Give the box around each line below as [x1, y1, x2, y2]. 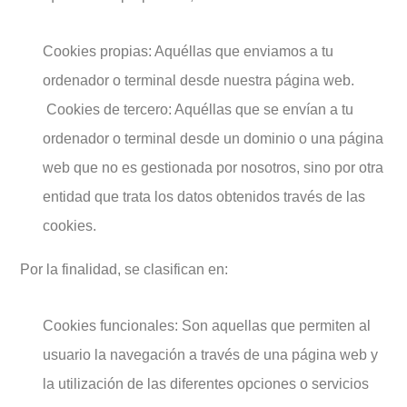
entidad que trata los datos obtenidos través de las [43, 189, 365, 204]
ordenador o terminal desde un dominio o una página [43, 131, 383, 146]
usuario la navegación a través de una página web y [43, 347, 378, 362]
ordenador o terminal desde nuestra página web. [43, 73, 354, 88]
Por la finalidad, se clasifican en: [20, 262, 228, 277]
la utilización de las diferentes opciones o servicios [43, 376, 369, 392]
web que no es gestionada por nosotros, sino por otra [43, 160, 383, 175]
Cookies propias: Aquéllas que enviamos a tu [43, 44, 333, 59]
